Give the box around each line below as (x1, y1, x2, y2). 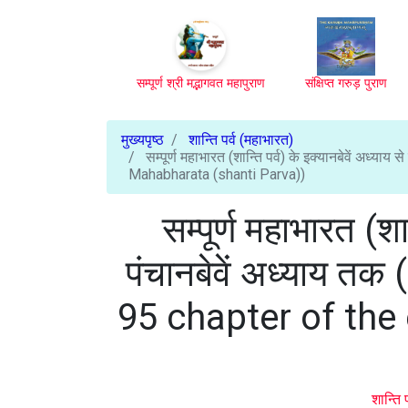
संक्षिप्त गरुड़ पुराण (305, 76, 387, 91)
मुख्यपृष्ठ (121, 131, 164, 148)
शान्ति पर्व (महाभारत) (189, 131, 293, 148)
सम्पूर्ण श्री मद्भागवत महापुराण (137, 76, 265, 91)
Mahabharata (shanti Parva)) (128, 166, 305, 183)
